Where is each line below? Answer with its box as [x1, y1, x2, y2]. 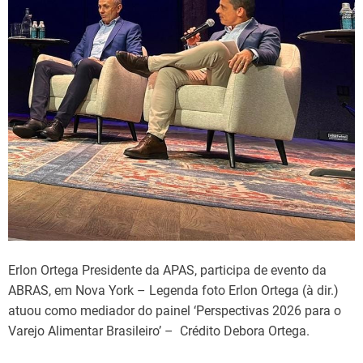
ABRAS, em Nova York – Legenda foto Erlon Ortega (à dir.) [8, 282, 339, 298]
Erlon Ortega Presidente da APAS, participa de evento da [8, 262, 327, 278]
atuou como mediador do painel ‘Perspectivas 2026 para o [8, 302, 341, 318]
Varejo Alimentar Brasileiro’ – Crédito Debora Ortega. [8, 322, 310, 339]
